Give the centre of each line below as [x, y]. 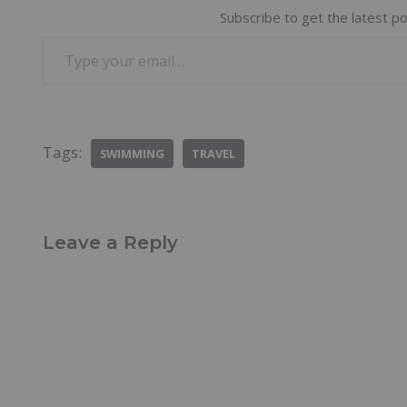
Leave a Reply [110, 242]
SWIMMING [132, 153]
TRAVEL [213, 153]
